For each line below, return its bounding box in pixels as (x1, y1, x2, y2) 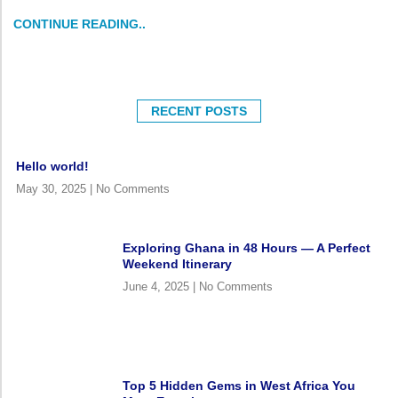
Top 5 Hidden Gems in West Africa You (122, 378, 355, 394)
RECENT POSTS (151, 103, 247, 118)
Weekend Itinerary (122, 256, 232, 271)
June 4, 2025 (122, 279, 193, 293)
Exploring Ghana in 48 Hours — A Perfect (122, 240, 370, 255)
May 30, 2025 (16, 181, 90, 195)
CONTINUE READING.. (13, 16, 146, 31)
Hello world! (16, 158, 89, 173)
